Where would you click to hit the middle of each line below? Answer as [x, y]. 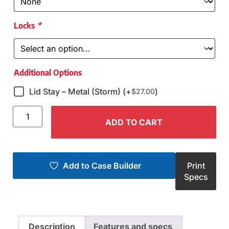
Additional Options [48, 72]
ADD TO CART [134, 122]
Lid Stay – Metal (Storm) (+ [80, 91]
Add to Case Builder [102, 165]
